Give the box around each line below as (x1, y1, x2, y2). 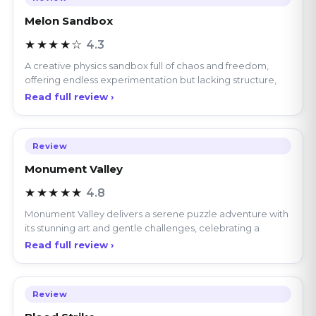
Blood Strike (25, 277, 95, 291)
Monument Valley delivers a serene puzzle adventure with (25, 175, 288, 187)
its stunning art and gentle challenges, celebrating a (25, 189, 260, 201)
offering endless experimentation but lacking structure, (25, 41, 276, 53)
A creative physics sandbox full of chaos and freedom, (25, 27, 269, 39)
